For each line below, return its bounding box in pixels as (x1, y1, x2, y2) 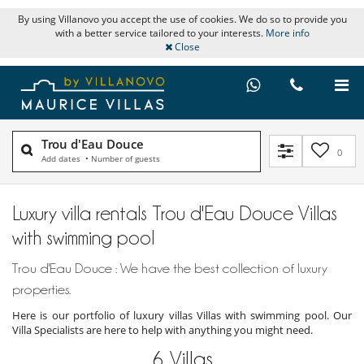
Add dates (41, 152, 83, 164)
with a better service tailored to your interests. (54, 26, 266, 40)
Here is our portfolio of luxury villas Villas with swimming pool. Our (12, 307, 352, 323)
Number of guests (91, 152, 160, 164)
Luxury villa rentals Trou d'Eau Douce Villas (12, 201, 337, 223)
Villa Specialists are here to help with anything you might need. (12, 322, 313, 337)
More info (265, 26, 310, 40)
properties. (12, 281, 71, 297)
